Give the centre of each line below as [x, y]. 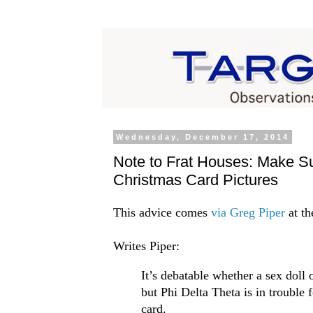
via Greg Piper [246, 213]
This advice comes [160, 213]
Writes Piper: [146, 246]
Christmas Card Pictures [195, 180]
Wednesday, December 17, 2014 [202, 137]
